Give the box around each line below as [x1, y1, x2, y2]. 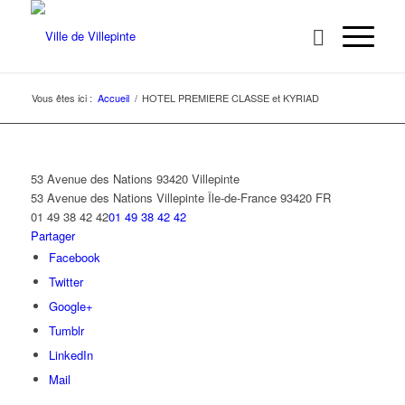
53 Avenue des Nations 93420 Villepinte [30, 170, 240, 187]
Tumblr [48, 322, 84, 339]
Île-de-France [207, 189, 277, 206]
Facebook [48, 249, 100, 266]
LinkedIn [48, 346, 93, 363]
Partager [30, 227, 75, 244]
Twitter [48, 273, 83, 290]
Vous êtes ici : [31, 90, 92, 105]
